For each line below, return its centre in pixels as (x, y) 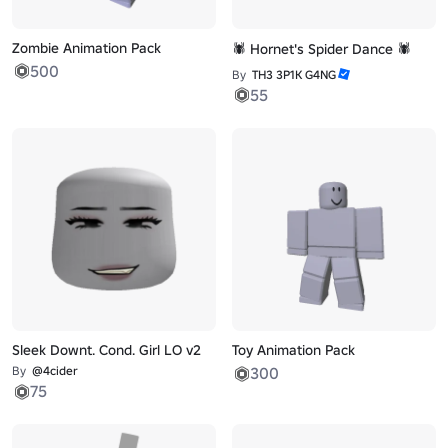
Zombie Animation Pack (87, 47)
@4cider (55, 371)
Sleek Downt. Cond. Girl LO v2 (107, 350)
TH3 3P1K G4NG (293, 74)
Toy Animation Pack (293, 350)
